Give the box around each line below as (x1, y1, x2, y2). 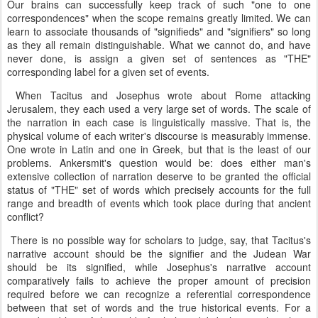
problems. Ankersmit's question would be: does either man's (7, 155, 311, 170)
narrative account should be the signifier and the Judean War (7, 246, 311, 261)
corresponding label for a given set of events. (7, 65, 209, 79)
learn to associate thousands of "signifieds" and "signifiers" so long (7, 24, 311, 38)
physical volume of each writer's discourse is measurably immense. (7, 128, 311, 143)
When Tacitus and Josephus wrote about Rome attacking (7, 88, 311, 102)
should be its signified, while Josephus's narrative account (7, 260, 311, 274)
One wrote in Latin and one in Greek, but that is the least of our (7, 142, 311, 156)
